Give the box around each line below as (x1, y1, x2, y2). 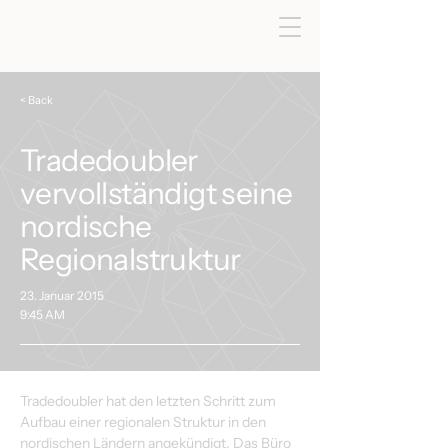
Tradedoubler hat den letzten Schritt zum (20, 392, 279, 410)
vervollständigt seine (20, 175, 293, 212)
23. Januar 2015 (20, 288, 104, 303)
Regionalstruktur (20, 241, 241, 278)
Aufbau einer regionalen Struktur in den (20, 413, 269, 431)
